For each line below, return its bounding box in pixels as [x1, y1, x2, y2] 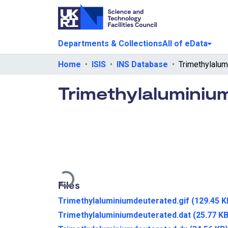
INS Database [117, 59, 168, 69]
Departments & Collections [58, 38, 162, 48]
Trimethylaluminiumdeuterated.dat [58, 210, 193, 220]
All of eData [162, 38, 208, 48]
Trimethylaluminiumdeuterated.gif [58, 195, 191, 206]
